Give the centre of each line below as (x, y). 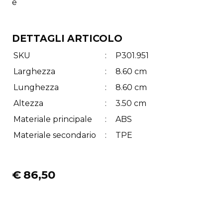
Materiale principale (53, 119)
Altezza (28, 104)
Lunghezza (36, 88)
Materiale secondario (55, 135)
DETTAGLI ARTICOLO (67, 39)
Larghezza (34, 72)
